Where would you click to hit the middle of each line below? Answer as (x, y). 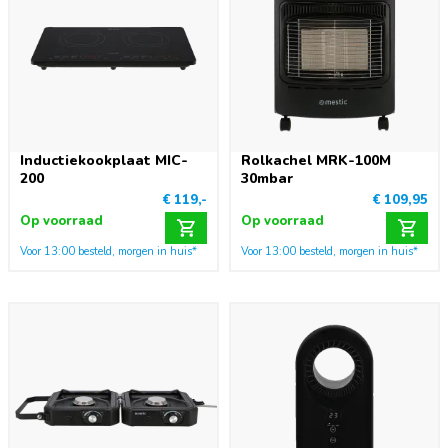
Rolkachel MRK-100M (316, 160)
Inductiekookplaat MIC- (104, 160)
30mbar (267, 178)
